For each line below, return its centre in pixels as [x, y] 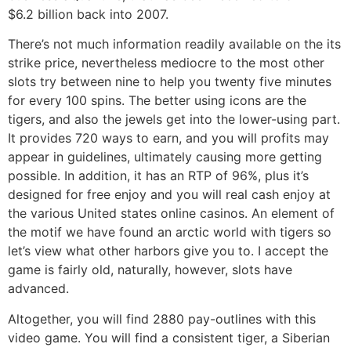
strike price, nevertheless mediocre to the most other [166, 63]
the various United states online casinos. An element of [171, 213]
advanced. [38, 289]
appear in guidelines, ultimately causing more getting [165, 157]
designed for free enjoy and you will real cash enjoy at [169, 195]
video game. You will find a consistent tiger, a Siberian [169, 337]
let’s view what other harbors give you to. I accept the [168, 251]
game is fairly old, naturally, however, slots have [150, 270]
